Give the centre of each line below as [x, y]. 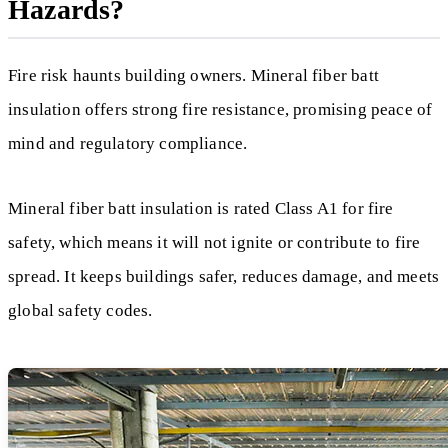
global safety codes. [80, 310]
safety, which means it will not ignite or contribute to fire [214, 242]
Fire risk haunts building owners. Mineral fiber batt [193, 76]
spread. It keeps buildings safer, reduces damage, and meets [224, 276]
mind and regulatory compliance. [128, 144]
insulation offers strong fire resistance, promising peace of [220, 110]
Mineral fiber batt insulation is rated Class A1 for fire [201, 208]
